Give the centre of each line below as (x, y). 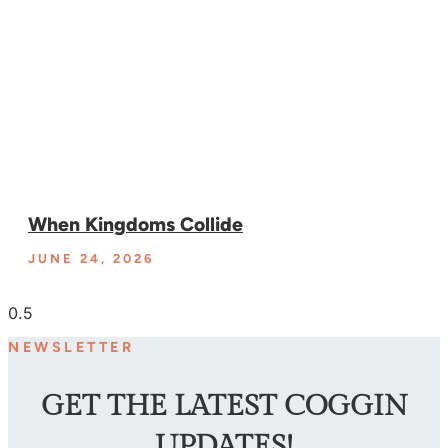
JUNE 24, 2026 (91, 258)
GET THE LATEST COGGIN (224, 405)
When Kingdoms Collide (135, 224)
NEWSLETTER (71, 346)
